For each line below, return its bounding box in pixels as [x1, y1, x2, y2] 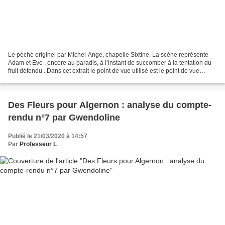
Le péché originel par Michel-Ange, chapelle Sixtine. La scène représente [8, 51, 152, 58]
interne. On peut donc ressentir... [8, 75, 96, 82]
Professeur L [20, 140, 57, 148]
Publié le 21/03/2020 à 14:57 [8, 132, 87, 140]
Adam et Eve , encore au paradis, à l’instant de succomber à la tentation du [8, 59, 211, 66]
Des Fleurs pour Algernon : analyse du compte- [8, 99, 211, 110]
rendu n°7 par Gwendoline [8, 112, 120, 123]
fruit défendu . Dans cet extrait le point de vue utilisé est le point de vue [8, 67, 199, 74]
